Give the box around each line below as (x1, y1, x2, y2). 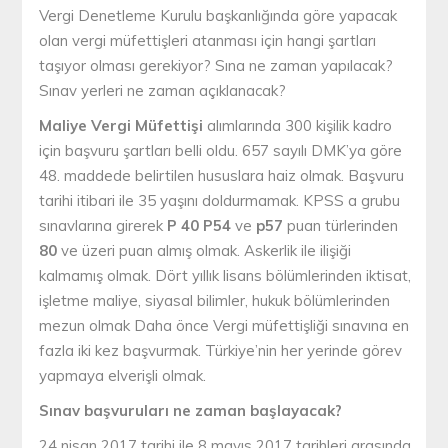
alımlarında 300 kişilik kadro (203, 116, 393, 136)
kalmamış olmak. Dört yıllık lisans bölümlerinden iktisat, (39, 266, 412, 286)
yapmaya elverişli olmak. (39, 366, 207, 386)
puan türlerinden (283, 216, 399, 236)
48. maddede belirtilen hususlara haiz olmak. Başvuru (39, 166, 405, 186)
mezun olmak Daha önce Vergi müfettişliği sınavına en (39, 316, 410, 336)
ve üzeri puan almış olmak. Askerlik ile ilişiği (57, 241, 352, 261)
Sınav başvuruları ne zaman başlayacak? (39, 401, 343, 421)
